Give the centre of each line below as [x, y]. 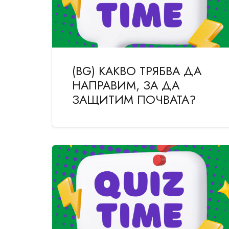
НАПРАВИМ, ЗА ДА [126, 86]
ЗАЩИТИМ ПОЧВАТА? [134, 100]
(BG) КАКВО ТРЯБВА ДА [137, 71]
